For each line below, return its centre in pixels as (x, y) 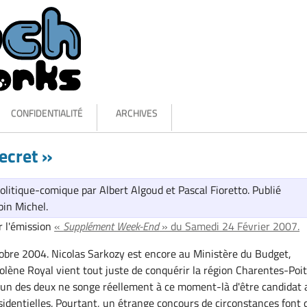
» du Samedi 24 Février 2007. (230, 226)
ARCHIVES (137, 112)
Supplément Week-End (111, 226)
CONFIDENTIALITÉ (47, 112)
